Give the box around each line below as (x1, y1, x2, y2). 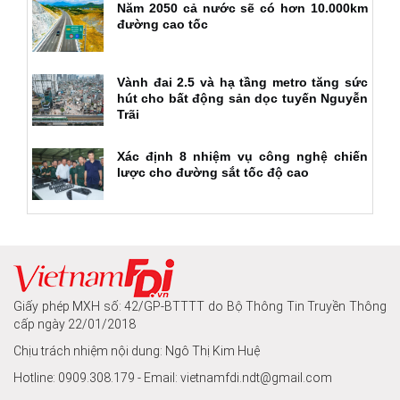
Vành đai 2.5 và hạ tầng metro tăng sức (117, 74, 368, 89)
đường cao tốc (117, 16, 208, 31)
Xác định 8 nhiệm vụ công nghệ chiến (117, 148, 368, 163)
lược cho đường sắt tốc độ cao (117, 164, 309, 179)
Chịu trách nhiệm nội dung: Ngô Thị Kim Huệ (13, 343, 260, 358)
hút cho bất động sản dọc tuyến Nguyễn (117, 90, 368, 105)
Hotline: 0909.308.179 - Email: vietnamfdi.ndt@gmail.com (13, 370, 332, 385)
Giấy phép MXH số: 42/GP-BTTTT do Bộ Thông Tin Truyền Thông (13, 298, 387, 313)
